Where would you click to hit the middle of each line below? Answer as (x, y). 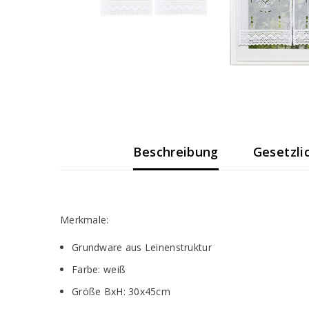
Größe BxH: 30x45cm (121, 292)
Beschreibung (176, 152)
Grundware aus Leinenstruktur (142, 248)
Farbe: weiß (99, 270)
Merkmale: (84, 220)
